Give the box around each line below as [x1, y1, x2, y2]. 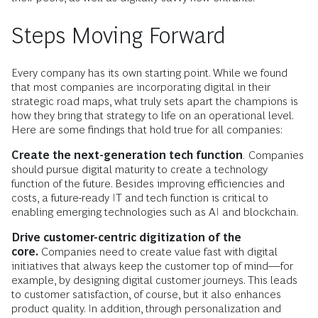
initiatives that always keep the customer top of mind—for [11, 259, 293, 272]
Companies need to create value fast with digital [38, 245, 278, 258]
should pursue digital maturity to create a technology [11, 163, 268, 175]
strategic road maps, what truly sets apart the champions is [11, 94, 298, 107]
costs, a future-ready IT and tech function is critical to [11, 191, 268, 204]
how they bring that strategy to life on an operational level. [11, 109, 293, 121]
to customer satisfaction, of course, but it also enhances [11, 287, 281, 300]
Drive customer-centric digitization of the [11, 231, 241, 243]
